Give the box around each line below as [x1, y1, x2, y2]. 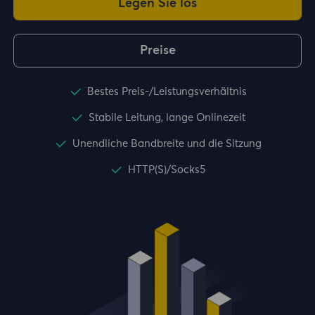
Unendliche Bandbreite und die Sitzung [72, 139, 262, 150]
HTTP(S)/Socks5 [128, 165, 205, 176]
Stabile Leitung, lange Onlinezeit [88, 112, 245, 124]
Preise [139, 44, 176, 57]
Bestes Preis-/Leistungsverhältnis [86, 86, 247, 98]
